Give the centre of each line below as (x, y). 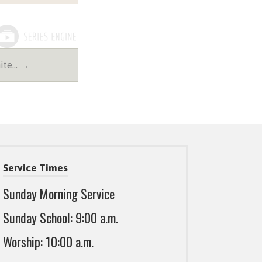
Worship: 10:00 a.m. (48, 242)
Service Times (35, 168)
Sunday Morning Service (58, 194)
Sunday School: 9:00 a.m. (60, 218)
